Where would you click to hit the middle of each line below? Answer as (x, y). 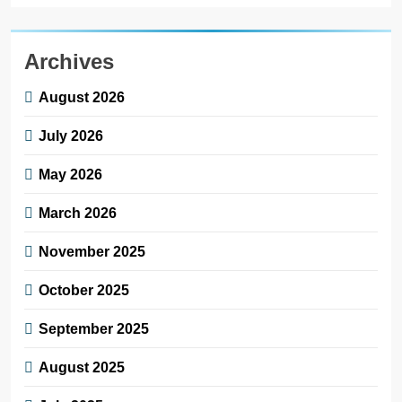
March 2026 (78, 213)
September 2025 (94, 329)
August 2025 (82, 367)
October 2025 (84, 290)
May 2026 (70, 175)
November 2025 (92, 252)
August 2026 (82, 97)
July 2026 (71, 136)
